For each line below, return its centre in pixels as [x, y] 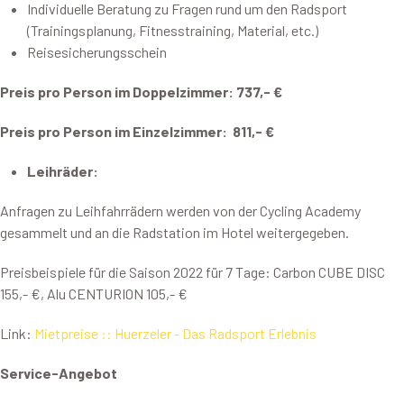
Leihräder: [63, 171]
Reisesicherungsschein [97, 52]
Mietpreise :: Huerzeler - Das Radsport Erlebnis [175, 333]
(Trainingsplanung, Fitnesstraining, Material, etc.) [173, 30]
